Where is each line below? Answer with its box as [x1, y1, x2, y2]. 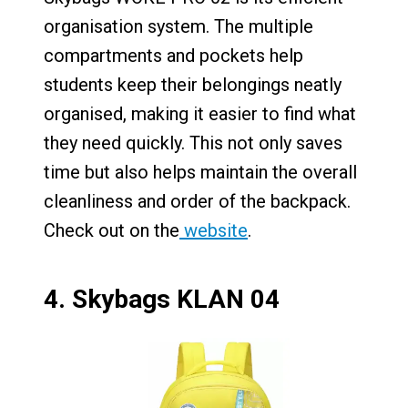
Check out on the [44, 219, 179, 242]
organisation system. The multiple [44, 15, 313, 38]
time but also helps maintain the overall [44, 161, 357, 184]
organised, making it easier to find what [44, 103, 356, 126]
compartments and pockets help [44, 45, 303, 67]
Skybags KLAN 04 [72, 284, 280, 315]
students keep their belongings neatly [44, 74, 342, 97]
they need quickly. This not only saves [44, 132, 342, 155]
